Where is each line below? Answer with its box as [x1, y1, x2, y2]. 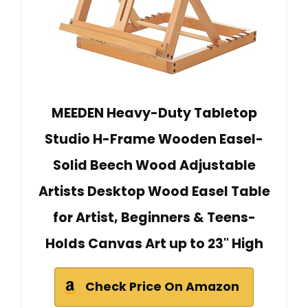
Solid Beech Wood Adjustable [52, 156, 256, 175]
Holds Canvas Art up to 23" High [45, 234, 263, 254]
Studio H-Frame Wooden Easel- [45, 130, 263, 149]
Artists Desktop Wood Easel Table [38, 182, 270, 201]
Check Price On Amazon [85, 278, 239, 296]
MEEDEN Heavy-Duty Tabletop [51, 104, 257, 123]
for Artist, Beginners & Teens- [52, 208, 256, 228]
